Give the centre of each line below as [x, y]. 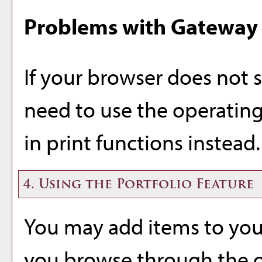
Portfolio [154, 184]
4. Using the [68, 184]
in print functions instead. [142, 142]
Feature [223, 184]
